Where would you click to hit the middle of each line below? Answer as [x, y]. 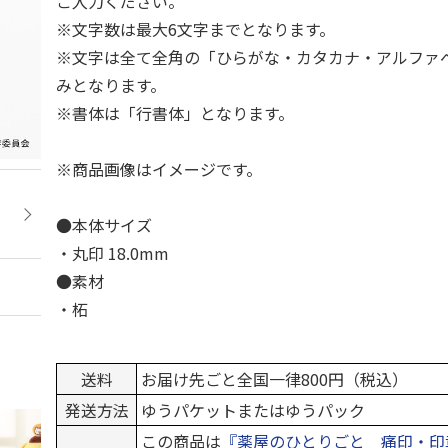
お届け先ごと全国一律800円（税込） [275, 379]
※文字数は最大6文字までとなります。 [196, 29]
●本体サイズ [104, 225]
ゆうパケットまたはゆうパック [253, 410]
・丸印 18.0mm [113, 253]
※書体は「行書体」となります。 [175, 113]
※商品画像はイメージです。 [159, 169]
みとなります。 [111, 85]
